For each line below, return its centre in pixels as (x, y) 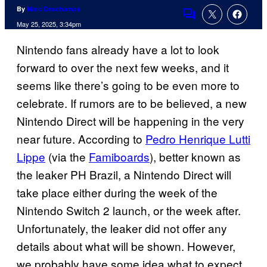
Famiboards (119, 157)
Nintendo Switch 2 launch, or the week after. (129, 210)
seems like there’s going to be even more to (128, 85)
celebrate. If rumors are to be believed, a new (132, 103)
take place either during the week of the (117, 193)
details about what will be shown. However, (126, 246)
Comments (209, 22)
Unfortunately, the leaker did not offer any (122, 228)
